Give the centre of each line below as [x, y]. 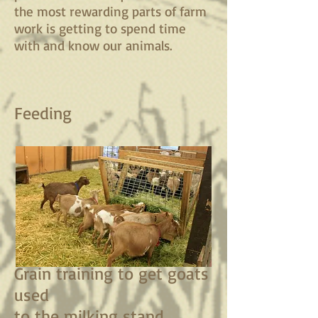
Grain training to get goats [111, 274]
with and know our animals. [93, 46]
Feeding [43, 113]
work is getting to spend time [100, 29]
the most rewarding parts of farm [110, 12]
